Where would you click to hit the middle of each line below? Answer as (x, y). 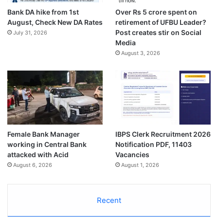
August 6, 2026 (33, 165)
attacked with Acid (38, 154)
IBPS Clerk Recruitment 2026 (163, 134)
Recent (109, 200)
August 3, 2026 (140, 53)
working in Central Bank (47, 144)
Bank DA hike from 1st (43, 12)
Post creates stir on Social (158, 33)
